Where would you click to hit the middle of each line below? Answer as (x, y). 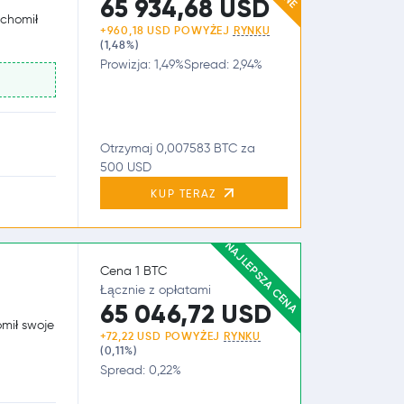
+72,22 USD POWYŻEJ (162, 336)
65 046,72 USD (185, 315)
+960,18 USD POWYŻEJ (166, 30)
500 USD (125, 168)
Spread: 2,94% (223, 64)
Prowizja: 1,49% (142, 64)
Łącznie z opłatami (155, 290)
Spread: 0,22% (140, 371)
